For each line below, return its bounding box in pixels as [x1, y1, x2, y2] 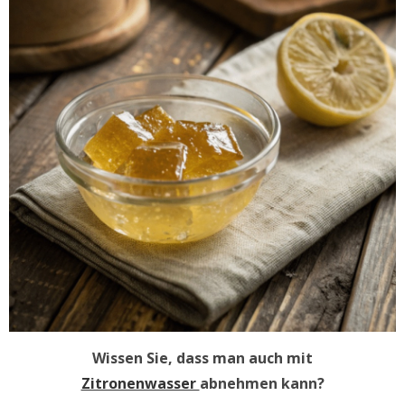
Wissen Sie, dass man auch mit [92, 348, 313, 369]
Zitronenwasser [80, 373, 200, 394]
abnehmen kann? [199, 373, 325, 394]
